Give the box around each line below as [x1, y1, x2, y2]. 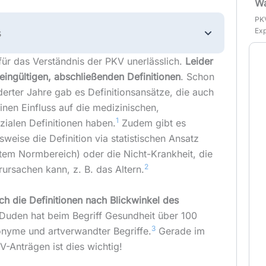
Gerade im [155, 224, 205, 237]
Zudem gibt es [118, 117, 186, 129]
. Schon [180, 71, 214, 83]
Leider [185, 55, 213, 67]
